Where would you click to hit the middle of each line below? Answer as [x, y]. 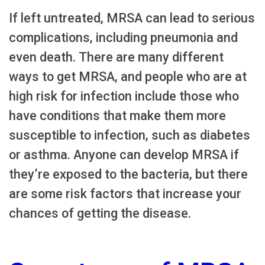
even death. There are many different [116, 57]
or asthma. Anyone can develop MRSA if [124, 155]
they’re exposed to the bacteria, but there [128, 174]
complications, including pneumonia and [123, 38]
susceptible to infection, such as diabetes [130, 135]
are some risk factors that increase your [125, 194]
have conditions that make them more [117, 116]
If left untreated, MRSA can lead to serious [132, 18]
